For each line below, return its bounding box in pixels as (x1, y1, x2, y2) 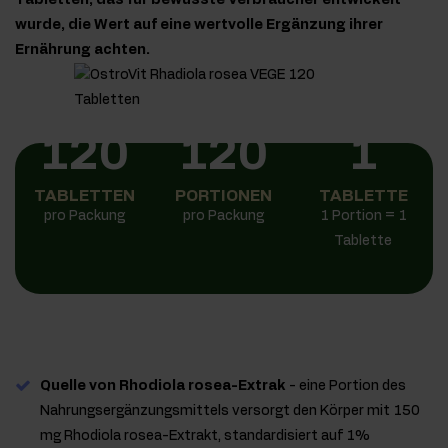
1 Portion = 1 (319, 209, 407, 224)
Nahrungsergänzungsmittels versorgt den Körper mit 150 (40, 404, 420, 419)
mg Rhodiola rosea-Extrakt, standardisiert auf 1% (40, 429, 370, 444)
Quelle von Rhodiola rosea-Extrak (40, 379, 286, 394)
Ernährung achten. (15, 43, 150, 58)
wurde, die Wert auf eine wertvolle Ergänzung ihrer (15, 18, 383, 33)
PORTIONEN (175, 188, 273, 205)
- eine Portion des (286, 379, 406, 394)
